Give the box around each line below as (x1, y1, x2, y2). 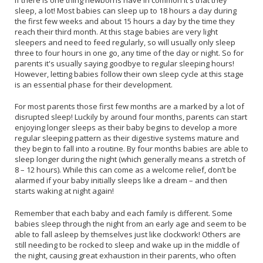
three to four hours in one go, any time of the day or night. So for (15, 47, 244, 58)
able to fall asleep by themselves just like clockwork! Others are (15, 228, 241, 240)
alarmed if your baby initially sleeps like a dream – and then (15, 175, 227, 186)
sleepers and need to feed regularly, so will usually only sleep (15, 36, 235, 48)
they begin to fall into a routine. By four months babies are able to (15, 143, 248, 154)
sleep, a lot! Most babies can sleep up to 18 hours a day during (15, 5, 237, 16)
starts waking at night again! (15, 186, 114, 197)
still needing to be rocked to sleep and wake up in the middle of (15, 239, 240, 250)
